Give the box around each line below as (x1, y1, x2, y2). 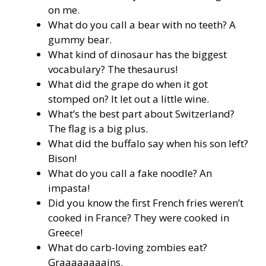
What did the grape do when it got (48, 77, 208, 91)
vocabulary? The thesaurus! (48, 62, 178, 77)
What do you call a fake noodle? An (48, 166, 212, 180)
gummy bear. (48, 33, 112, 47)
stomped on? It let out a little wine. (48, 92, 209, 106)
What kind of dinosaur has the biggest (48, 47, 227, 62)
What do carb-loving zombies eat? (48, 240, 207, 255)
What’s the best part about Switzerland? (48, 107, 235, 121)
